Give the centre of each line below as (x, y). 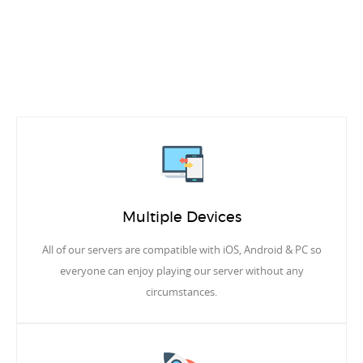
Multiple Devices (181, 218)
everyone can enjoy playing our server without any (181, 271)
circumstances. (181, 292)
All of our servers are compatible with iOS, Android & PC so (181, 250)
